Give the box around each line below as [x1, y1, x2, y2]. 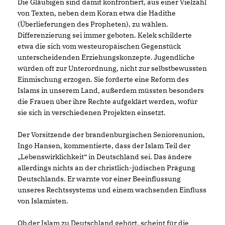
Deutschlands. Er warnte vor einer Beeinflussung [18, 174, 181, 183]
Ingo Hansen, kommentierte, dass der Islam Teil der [18, 141, 190, 150]
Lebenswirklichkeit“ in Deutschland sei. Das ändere [18, 152, 192, 161]
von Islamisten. [18, 196, 68, 205]
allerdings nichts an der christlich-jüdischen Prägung [18, 163, 195, 172]
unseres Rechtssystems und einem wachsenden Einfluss [18, 185, 206, 194]
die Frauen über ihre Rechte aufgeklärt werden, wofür [18, 96, 197, 106]
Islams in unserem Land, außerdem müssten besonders [18, 85, 204, 95]
